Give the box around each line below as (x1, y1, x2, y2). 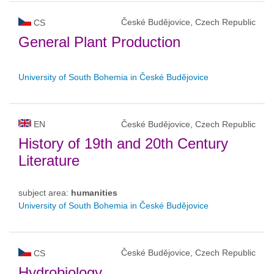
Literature (18, 152, 80, 169)
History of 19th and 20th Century (18, 135, 228, 152)
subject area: (18, 188, 71, 198)
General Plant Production (18, 34, 180, 51)
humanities (71, 188, 117, 198)
